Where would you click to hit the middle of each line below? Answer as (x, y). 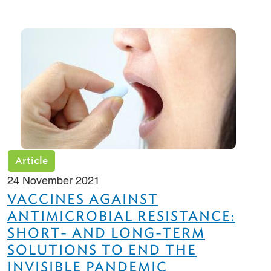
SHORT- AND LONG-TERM (106, 233)
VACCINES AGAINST (83, 199)
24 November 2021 (54, 182)
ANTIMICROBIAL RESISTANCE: (121, 216)
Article (31, 161)
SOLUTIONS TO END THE (102, 250)
